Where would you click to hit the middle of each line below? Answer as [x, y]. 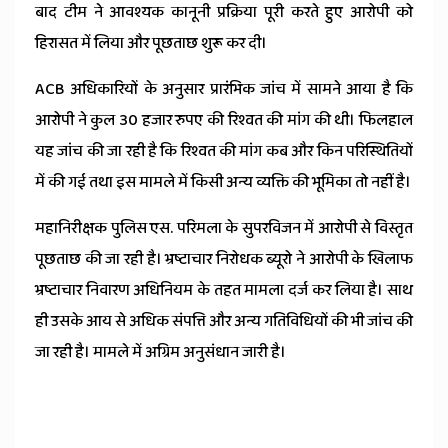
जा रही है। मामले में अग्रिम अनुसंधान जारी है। [160, 353]
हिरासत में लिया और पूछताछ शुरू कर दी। [151, 44]
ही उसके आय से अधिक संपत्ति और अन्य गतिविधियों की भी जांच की [224, 322]
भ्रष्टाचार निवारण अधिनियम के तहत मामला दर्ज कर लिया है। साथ [224, 291]
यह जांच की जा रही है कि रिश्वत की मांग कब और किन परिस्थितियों [224, 152]
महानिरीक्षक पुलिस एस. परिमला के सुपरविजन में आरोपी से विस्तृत [224, 229]
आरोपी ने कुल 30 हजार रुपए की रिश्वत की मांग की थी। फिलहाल [224, 121]
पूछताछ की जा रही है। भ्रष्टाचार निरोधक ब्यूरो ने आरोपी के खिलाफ [224, 260]
